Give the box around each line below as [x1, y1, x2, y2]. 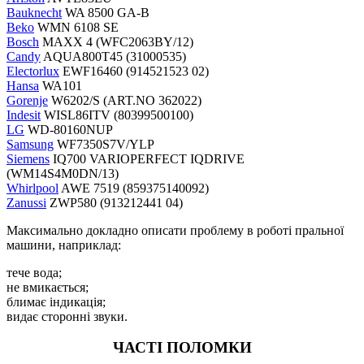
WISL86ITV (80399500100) [41, 107, 193, 122]
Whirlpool [6, 180, 58, 195]
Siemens [6, 151, 50, 166]
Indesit [6, 107, 41, 122]
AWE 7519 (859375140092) [58, 180, 209, 195]
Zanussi [6, 195, 46, 210]
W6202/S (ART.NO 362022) [48, 93, 201, 107]
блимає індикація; [6, 294, 106, 309]
